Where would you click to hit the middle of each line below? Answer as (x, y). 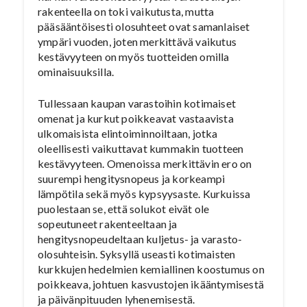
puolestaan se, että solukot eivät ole (124, 209)
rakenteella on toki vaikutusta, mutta (126, 11)
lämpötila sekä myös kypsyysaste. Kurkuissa (144, 194)
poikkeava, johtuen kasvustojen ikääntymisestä (151, 284)
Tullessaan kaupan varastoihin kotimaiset (137, 103)
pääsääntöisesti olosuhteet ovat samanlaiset (144, 26)
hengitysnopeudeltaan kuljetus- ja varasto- (140, 239)
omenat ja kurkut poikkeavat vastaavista (136, 118)
